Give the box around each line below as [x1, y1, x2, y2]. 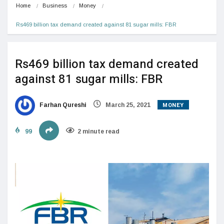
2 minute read [77, 127, 119, 135]
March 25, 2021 [104, 101, 150, 108]
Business [42, 2, 67, 8]
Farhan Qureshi [38, 101, 86, 108]
